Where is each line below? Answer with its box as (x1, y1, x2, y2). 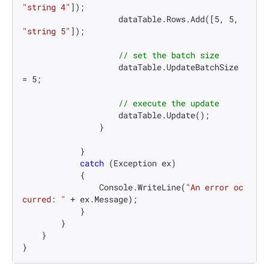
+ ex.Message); (65, 193, 138, 205)
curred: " (22, 193, 65, 205)
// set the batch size (118, 49, 219, 61)
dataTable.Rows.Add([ (118, 13, 214, 25)
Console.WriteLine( (99, 181, 186, 193)
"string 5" (22, 25, 70, 37)
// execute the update (118, 97, 219, 109)
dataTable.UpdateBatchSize (22, 61, 118, 73)
